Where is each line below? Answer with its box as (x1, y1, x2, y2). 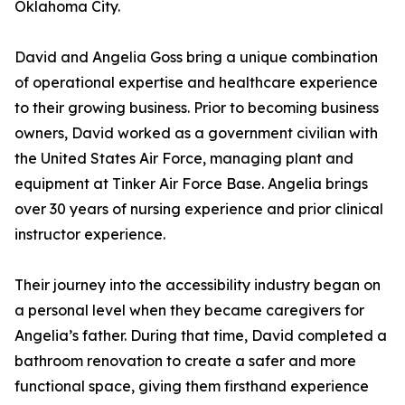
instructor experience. (14, 225, 165, 243)
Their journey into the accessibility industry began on (14, 276, 381, 294)
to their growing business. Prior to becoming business (14, 99, 379, 117)
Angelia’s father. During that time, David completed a (14, 326, 387, 344)
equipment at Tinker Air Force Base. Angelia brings (14, 174, 368, 193)
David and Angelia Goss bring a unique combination (14, 48, 378, 66)
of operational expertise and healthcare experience (14, 73, 378, 91)
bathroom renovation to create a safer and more (14, 352, 356, 370)
